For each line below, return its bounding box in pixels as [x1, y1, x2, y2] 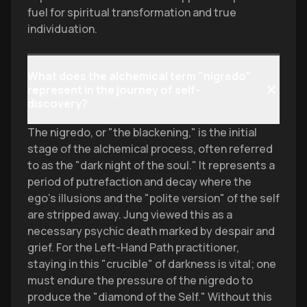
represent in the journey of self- [27, 82, 200, 97]
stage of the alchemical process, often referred [27, 141, 273, 156]
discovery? [27, 96, 88, 111]
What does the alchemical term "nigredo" [27, 69, 251, 84]
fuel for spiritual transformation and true [27, 5, 236, 20]
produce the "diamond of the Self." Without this [27, 289, 272, 304]
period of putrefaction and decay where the [27, 174, 251, 189]
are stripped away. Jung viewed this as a [27, 207, 232, 222]
